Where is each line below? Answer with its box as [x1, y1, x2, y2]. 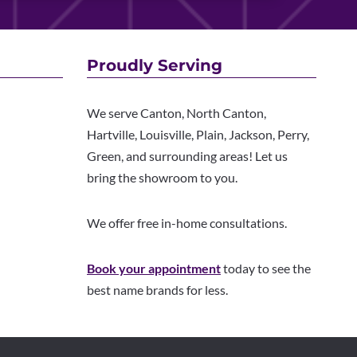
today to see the [221, 261, 311, 277]
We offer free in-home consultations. [87, 215, 287, 231]
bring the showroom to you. [87, 170, 237, 186]
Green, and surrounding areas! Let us [87, 148, 288, 164]
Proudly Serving [87, 56, 222, 76]
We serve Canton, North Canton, [87, 105, 266, 121]
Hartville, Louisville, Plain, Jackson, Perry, [87, 127, 309, 143]
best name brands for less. [87, 282, 228, 298]
